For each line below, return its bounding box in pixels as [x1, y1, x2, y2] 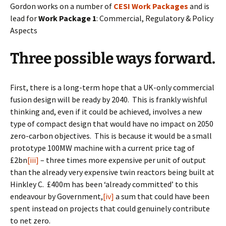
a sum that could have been [114, 191, 209, 201]
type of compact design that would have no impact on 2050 [10, 119, 213, 129]
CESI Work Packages [114, 1, 188, 11]
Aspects [10, 25, 37, 35]
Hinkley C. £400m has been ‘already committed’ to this [10, 179, 198, 189]
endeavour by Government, [10, 191, 103, 201]
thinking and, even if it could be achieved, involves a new [10, 106, 202, 117]
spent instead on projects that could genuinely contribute [10, 203, 210, 213]
